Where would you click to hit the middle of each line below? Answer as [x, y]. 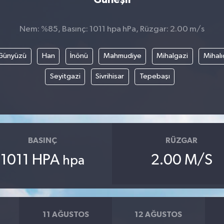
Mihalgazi [172, 56]
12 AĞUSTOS [158, 214]
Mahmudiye [122, 56]
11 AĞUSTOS [65, 214]
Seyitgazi [65, 76]
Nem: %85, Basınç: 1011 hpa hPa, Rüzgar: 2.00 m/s [112, 29]
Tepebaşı [154, 76]
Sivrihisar [110, 76]
